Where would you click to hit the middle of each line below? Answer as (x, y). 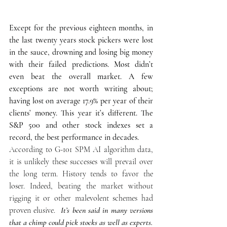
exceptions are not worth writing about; (81, 88)
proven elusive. (34, 210)
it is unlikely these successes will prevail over (81, 161)
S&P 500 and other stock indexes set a (81, 125)
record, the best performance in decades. (74, 137)
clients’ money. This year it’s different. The (81, 113)
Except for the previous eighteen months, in (81, 28)
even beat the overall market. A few (81, 76)
